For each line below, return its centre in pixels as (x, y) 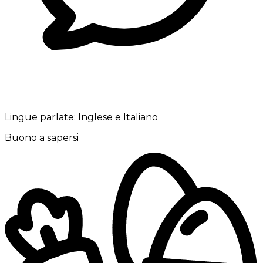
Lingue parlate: (40, 117)
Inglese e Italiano (118, 117)
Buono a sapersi (42, 138)
